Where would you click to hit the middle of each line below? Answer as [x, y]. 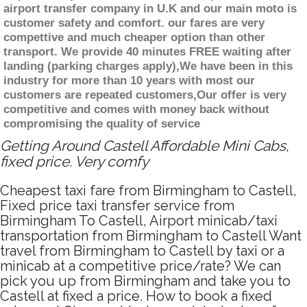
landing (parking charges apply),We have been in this [148, 66]
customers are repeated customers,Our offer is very [145, 95]
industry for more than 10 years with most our [129, 81]
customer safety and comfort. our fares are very [134, 23]
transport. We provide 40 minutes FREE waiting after [147, 52]
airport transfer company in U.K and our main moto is [150, 9]
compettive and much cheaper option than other [134, 38]
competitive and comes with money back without [136, 110]
